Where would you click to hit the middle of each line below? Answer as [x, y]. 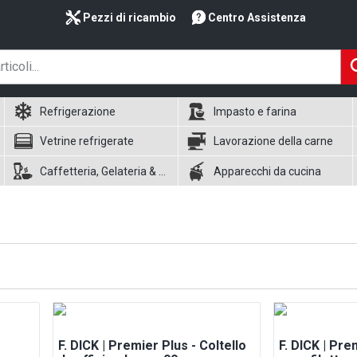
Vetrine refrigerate [86, 141]
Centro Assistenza [257, 18]
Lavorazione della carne [274, 141]
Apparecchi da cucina [268, 171]
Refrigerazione [77, 112]
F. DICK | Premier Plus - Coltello [153, 345]
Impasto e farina [255, 112]
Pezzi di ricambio [129, 18]
